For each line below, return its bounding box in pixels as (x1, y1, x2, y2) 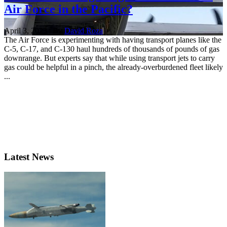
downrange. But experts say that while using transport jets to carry (4, 53, 215, 62)
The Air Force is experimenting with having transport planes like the (4, 35, 221, 44)
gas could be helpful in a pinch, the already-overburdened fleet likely (4, 62, 223, 71)
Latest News (4, 151, 54, 162)
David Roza (64, 26, 103, 35)
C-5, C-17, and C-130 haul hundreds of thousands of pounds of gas (4, 44, 219, 53)
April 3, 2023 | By (4, 26, 64, 35)
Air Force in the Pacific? (4, 2, 133, 16)
